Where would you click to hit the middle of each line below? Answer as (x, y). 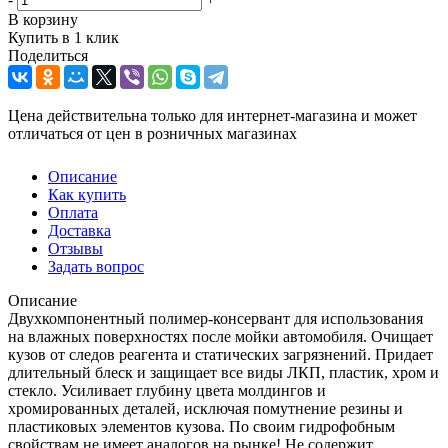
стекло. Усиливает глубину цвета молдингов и (167, 391)
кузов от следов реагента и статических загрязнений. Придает (220, 355)
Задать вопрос (96, 267)
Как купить (87, 195)
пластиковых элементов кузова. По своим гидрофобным (201, 427)
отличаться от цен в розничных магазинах (152, 134)
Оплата (73, 213)
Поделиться (48, 56)
